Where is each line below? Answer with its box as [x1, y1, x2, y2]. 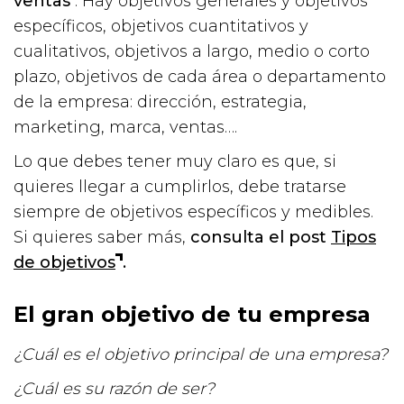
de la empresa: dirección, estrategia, [14, 91, 307, 112]
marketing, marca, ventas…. [14, 116, 237, 137]
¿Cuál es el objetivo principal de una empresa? [14, 344, 388, 364]
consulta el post [190, 226, 331, 247]
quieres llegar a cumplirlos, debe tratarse [14, 176, 346, 197]
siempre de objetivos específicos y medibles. [14, 201, 373, 222]
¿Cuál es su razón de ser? [14, 378, 215, 399]
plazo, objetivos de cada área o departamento [14, 66, 386, 87]
